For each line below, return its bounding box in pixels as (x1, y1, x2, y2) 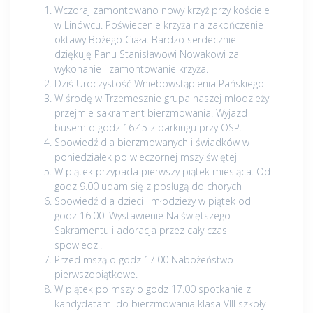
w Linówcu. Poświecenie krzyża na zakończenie (54, 17, 263, 31)
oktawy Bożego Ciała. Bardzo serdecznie (54, 32, 236, 46)
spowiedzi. (54, 238, 102, 252)
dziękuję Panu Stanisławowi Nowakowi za (54, 47, 239, 61)
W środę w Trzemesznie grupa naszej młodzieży (54, 91, 269, 105)
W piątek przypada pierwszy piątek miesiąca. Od (54, 164, 270, 178)
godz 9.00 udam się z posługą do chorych (54, 179, 242, 193)
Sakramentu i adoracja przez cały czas (54, 223, 227, 237)
